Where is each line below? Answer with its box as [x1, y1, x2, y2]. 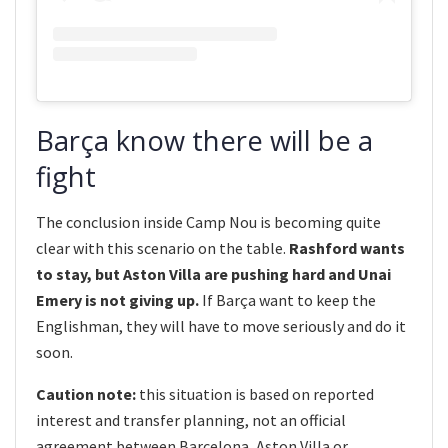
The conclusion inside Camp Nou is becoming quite [36, 212, 381, 233]
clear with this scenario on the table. [36, 238, 289, 259]
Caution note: [36, 384, 136, 405]
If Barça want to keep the [199, 290, 376, 311]
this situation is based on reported [136, 384, 374, 405]
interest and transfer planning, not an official [36, 410, 346, 431]
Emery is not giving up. [36, 290, 199, 311]
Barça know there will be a [36, 122, 373, 160]
